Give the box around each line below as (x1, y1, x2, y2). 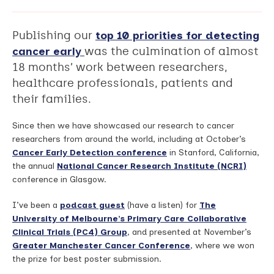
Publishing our (12, 29, 95, 42)
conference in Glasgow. (12, 174, 106, 185)
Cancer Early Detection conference (12, 147, 167, 158)
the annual (12, 161, 57, 171)
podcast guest (60, 200, 125, 210)
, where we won (190, 240, 254, 251)
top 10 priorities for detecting (95, 29, 259, 42)
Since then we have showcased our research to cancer (12, 120, 234, 131)
